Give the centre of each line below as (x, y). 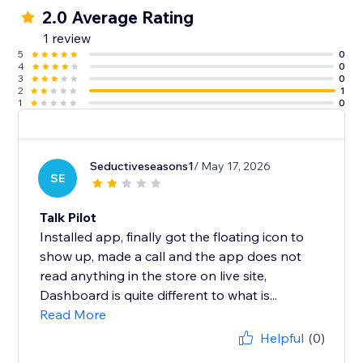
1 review (67, 38)
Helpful (282, 338)
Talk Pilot (68, 218)
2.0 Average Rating (118, 17)
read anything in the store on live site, (154, 276)
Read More (73, 315)
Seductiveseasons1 (142, 167)
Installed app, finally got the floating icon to (172, 237)
